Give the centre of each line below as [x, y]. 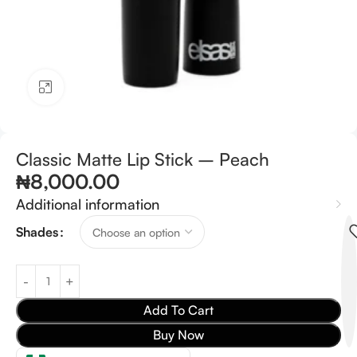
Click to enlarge [106, 87]
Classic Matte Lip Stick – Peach [143, 159]
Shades [37, 231]
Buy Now [178, 335]
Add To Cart [178, 310]
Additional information [88, 204]
